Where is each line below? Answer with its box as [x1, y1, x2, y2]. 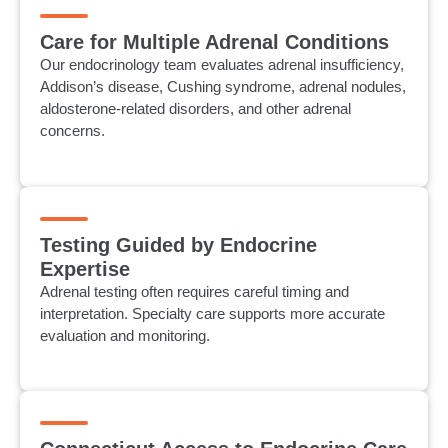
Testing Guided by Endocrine [40, 233, 317, 256]
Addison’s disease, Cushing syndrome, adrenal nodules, [40, 78, 406, 96]
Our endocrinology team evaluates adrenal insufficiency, [40, 56, 404, 74]
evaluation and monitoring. [40, 326, 210, 344]
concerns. [40, 122, 105, 140]
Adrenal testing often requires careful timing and [40, 282, 349, 300]
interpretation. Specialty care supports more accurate [40, 304, 385, 322]
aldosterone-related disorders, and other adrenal [40, 100, 351, 118]
